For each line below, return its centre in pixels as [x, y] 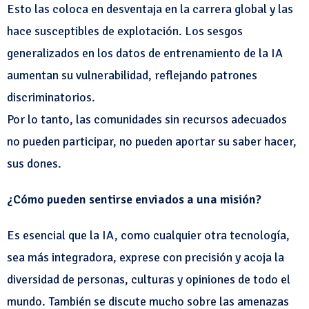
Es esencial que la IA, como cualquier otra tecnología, [148, 235]
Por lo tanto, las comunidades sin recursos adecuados [147, 119]
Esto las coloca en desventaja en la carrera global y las [150, 9]
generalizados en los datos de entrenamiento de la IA [145, 53]
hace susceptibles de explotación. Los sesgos [125, 31]
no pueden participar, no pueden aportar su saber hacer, [152, 141]
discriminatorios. [51, 97]
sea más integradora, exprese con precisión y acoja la [146, 257]
